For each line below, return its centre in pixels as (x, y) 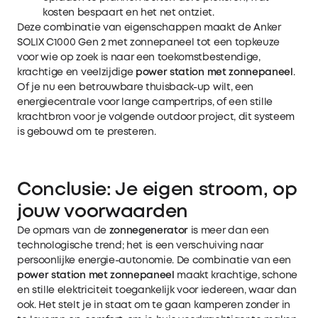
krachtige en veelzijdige (76, 72)
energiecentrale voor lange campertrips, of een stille (145, 102)
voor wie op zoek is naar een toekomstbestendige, (139, 57)
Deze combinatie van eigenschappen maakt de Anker (149, 27)
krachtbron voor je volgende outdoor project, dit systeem (156, 117)
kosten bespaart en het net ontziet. (128, 12)
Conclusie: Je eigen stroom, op (157, 190)
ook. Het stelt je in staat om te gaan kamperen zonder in (154, 305)
